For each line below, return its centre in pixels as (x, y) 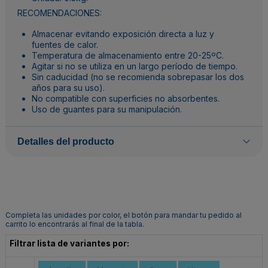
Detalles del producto (66, 142)
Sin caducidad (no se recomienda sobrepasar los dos (138, 77)
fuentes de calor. (65, 44)
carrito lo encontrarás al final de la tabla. (75, 224)
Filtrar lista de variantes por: (69, 243)
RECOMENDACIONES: (60, 13)
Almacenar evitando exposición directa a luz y (123, 33)
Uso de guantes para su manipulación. (107, 109)
